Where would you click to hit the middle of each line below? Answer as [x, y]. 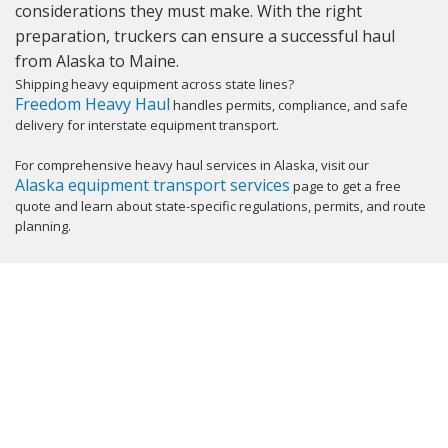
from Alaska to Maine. [97, 61]
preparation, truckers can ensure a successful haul [205, 36]
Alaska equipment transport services [152, 185]
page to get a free [345, 186]
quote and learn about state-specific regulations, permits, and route [220, 206]
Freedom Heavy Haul [92, 104]
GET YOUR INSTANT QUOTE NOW [224, 363]
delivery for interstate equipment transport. [147, 125]
